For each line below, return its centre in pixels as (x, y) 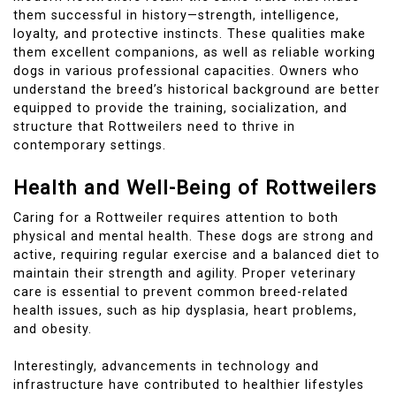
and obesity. (53, 329)
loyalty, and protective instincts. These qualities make (190, 34)
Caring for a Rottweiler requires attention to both (176, 217)
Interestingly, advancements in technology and (166, 367)
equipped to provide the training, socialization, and (180, 108)
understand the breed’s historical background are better (197, 89)
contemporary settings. (90, 145)
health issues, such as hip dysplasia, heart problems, (185, 310)
